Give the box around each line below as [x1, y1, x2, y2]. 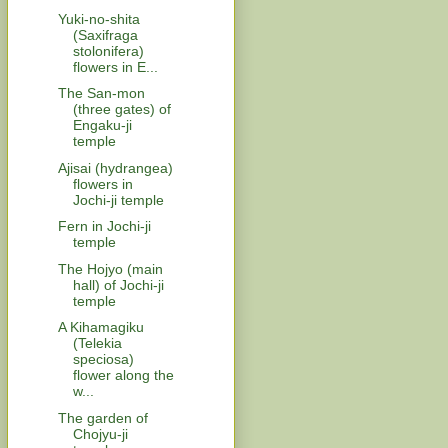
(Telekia [72, 335, 122, 352]
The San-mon [57, 85, 145, 102]
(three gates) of [72, 101, 171, 118]
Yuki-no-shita [57, 10, 140, 27]
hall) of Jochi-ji [72, 276, 164, 293]
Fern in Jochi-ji [57, 218, 151, 235]
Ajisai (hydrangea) [57, 159, 173, 176]
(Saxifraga [72, 26, 138, 43]
